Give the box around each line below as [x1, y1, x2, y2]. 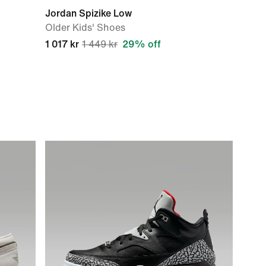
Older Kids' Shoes [45, 23, 125, 33]
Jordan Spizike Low [45, 8, 132, 18]
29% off [122, 39, 161, 49]
